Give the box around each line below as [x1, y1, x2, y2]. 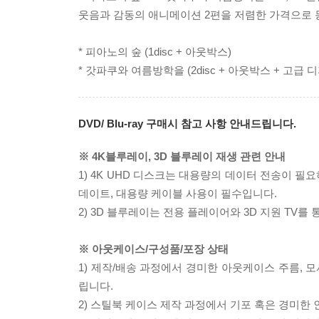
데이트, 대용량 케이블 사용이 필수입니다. [78, 187, 277, 199]
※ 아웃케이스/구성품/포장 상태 [78, 243, 229, 255]
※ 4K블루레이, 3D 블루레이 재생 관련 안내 [78, 150, 286, 162]
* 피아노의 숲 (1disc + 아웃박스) [78, 46, 231, 58]
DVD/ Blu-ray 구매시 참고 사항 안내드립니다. [78, 117, 296, 130]
